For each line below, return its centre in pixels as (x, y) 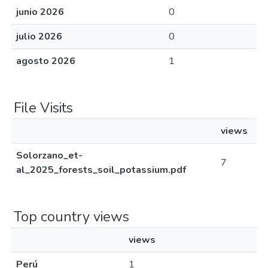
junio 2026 (40, 12)
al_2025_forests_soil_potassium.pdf (101, 170)
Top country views (71, 217)
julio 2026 (39, 36)
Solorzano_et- (49, 156)
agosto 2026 (46, 61)
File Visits (43, 108)
